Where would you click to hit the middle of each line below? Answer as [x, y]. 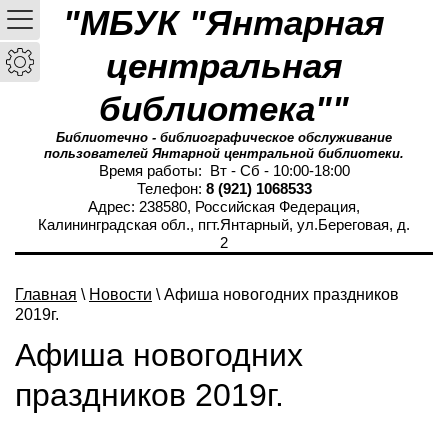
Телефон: [171, 188]
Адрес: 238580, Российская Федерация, [224, 206]
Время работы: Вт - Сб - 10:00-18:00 [224, 170]
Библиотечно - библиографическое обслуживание [224, 137]
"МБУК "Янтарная [224, 22]
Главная [46, 294]
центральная [224, 65]
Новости [120, 294]
